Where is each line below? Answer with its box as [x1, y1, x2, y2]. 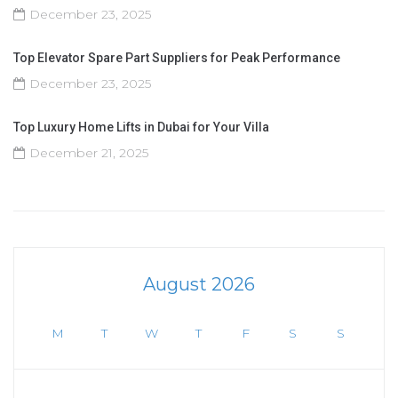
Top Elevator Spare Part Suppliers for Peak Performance [13, 50, 340, 65]
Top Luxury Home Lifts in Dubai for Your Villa [13, 119, 269, 134]
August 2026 [143, 273, 255, 295]
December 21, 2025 [29, 144, 148, 161]
